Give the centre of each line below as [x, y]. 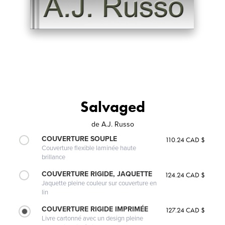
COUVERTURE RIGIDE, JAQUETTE [97, 174]
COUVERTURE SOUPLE [80, 139]
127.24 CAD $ [185, 210]
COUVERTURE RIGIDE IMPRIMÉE [95, 209]
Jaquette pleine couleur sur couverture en [99, 183]
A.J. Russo [118, 124]
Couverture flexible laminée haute [89, 148]
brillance [54, 157]
